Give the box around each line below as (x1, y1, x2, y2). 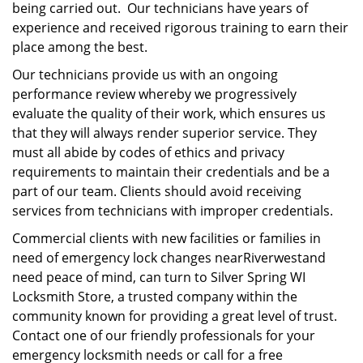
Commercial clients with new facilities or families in (12, 229, 321, 247)
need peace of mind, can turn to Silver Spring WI (12, 268, 305, 286)
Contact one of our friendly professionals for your (12, 327, 315, 344)
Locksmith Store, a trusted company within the (12, 288, 297, 305)
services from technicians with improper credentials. (12, 202, 333, 220)
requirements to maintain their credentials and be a (12, 163, 330, 181)
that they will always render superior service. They (12, 124, 317, 142)
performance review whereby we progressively (12, 85, 297, 103)
